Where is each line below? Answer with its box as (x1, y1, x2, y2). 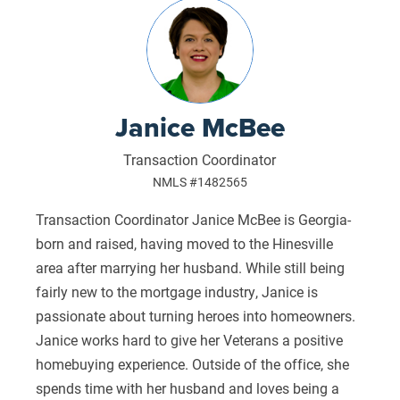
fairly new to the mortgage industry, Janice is (36, 281, 318, 301)
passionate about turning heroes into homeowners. (36, 305, 355, 325)
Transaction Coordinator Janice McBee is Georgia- (36, 209, 351, 229)
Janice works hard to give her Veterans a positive (36, 329, 343, 349)
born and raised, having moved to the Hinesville (36, 233, 333, 253)
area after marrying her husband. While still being (36, 257, 345, 277)
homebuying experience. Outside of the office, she (36, 354, 349, 373)
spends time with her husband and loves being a (36, 378, 339, 397)
